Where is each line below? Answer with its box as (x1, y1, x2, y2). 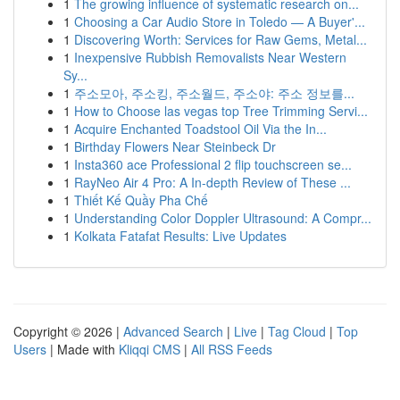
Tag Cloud (268, 322, 326, 340)
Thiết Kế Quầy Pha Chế (74, 191, 208, 209)
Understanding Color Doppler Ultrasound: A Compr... (74, 209, 371, 227)
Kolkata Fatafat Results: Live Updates (74, 227, 287, 245)
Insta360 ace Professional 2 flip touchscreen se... (74, 155, 352, 173)
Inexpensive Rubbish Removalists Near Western (74, 48, 346, 66)
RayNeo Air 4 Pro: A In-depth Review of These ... (74, 173, 351, 191)
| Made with (46, 340, 119, 358)
